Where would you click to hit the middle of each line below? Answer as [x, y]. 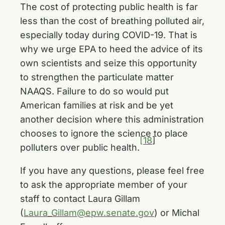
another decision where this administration [112, 119]
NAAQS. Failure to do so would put [94, 91]
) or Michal [177, 213]
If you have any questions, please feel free [112, 171]
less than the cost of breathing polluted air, [112, 21]
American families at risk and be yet [97, 105]
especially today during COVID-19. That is [109, 35]
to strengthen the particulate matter [97, 77]
